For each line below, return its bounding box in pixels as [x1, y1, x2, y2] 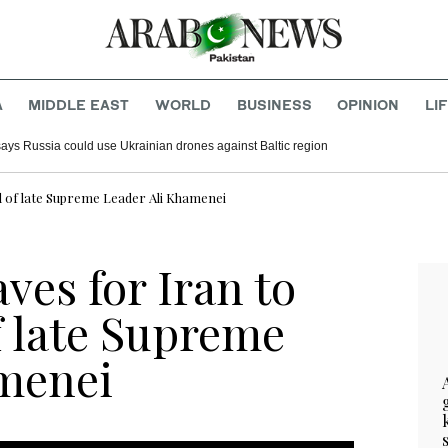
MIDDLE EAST [28, 96, 130, 114]
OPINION [337, 96, 400, 114]
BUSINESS [236, 96, 312, 114]
